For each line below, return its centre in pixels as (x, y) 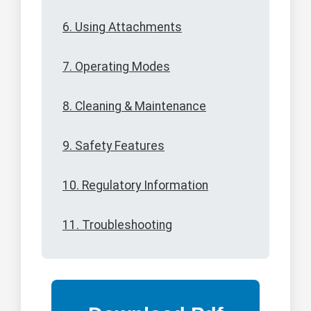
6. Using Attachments (122, 27)
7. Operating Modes (116, 67)
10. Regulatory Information (135, 186)
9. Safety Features (114, 146)
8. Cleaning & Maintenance (134, 107)
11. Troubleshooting (117, 225)
